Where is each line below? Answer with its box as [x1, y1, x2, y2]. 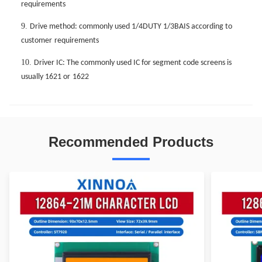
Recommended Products [49, 134, 213, 150]
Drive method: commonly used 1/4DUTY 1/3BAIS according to [30, 22, 232, 32]
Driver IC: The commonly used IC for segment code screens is [34, 58, 232, 68]
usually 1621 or [21, 73, 70, 82]
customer [21, 36, 52, 46]
